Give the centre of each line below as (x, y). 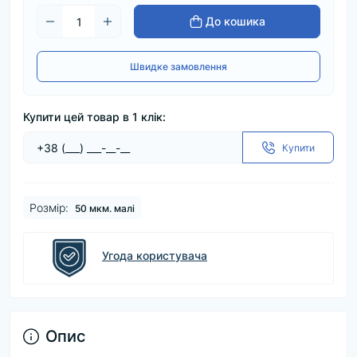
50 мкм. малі (105, 208)
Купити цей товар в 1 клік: (94, 117)
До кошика (235, 21)
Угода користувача (155, 255)
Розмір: (49, 208)
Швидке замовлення (178, 67)
